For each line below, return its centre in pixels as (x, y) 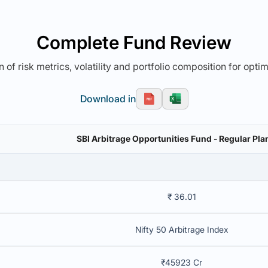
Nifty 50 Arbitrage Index (182, 229)
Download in (108, 99)
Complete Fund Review (134, 42)
